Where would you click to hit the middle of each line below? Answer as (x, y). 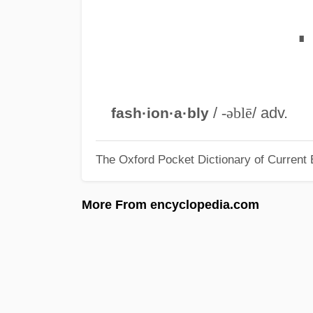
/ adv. (270, 112)
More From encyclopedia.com (170, 204)
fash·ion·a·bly (160, 112)
